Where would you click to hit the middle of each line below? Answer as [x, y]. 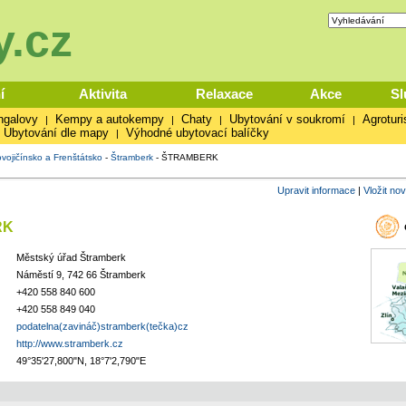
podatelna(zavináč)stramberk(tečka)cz [102, 326]
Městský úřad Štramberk [71, 257]
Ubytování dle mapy [56, 133]
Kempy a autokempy [109, 119]
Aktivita [103, 94]
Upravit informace [316, 190]
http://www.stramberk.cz [69, 343]
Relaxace [224, 94]
